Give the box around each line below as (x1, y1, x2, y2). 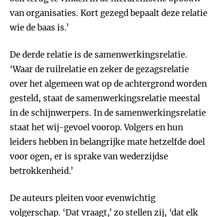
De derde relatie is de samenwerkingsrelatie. (10, 49, 187, 60)
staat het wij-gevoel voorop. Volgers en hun (10, 122, 183, 133)
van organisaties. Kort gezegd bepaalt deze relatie (10, 8, 207, 18)
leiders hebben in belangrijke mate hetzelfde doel (10, 137, 205, 147)
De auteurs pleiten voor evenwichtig (10, 193, 155, 203)
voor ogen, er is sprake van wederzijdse (10, 151, 168, 162)
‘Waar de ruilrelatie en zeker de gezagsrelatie (10, 64, 189, 75)
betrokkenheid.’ (10, 166, 73, 176)
